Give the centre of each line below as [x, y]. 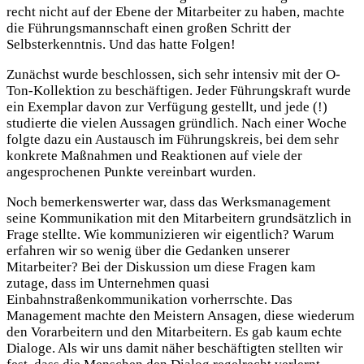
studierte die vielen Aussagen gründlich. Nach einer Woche [177, 123]
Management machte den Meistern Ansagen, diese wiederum [180, 315]
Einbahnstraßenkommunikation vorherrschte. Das [149, 299]
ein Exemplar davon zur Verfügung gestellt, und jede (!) [167, 106]
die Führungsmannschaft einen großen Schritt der [149, 28]
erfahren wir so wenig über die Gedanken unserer [148, 250]
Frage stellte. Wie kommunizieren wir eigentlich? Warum [170, 234]
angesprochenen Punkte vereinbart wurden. [131, 171]
